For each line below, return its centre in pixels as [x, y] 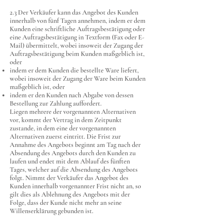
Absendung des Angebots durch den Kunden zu [73, 153]
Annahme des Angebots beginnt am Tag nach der [75, 145]
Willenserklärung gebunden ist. [52, 211]
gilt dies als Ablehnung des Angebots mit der [70, 194]
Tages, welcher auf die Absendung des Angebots [74, 170]
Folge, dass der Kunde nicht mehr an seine [66, 203]
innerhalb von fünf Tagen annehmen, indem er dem [78, 21]
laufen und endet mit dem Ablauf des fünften [70, 161]
